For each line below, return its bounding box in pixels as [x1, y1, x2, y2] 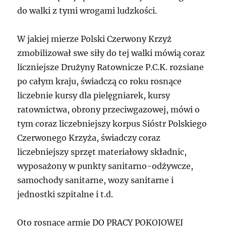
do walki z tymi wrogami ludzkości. [17, 6, 157, 16]
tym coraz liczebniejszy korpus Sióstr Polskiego [17, 119, 207, 129]
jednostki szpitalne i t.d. [17, 189, 114, 200]
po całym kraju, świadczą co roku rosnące [17, 76, 182, 87]
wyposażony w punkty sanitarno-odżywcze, [17, 161, 194, 172]
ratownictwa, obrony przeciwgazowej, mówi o [17, 104, 200, 115]
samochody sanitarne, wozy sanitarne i [17, 175, 174, 186]
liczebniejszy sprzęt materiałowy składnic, [17, 147, 187, 157]
